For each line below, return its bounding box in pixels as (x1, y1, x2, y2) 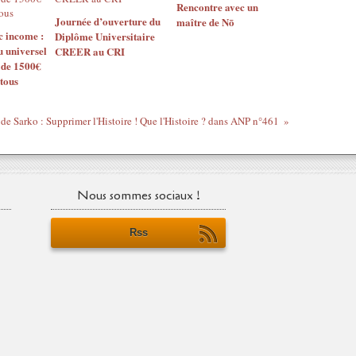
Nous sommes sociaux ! (76, 187, 200, 204)
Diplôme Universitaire (55, 29, 155, 44)
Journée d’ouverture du (55, 14, 161, 29)
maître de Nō (176, 14, 234, 29)
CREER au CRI (55, 44, 125, 59)
